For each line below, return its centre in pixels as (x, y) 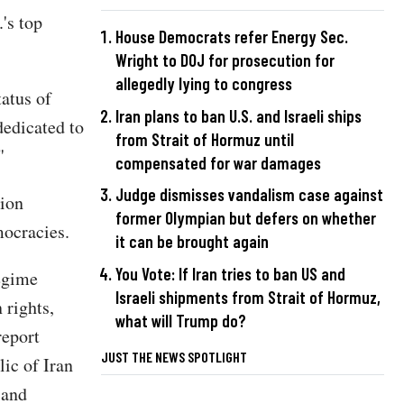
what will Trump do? (181, 320)
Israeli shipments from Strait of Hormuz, (248, 297)
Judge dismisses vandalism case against (249, 195)
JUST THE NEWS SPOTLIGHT (174, 356)
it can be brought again (192, 242)
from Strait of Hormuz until (205, 139)
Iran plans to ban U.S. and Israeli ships (239, 115)
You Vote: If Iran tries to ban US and (230, 273)
